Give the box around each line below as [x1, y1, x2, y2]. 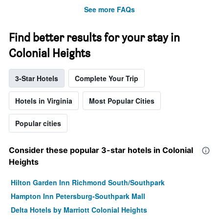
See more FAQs [84, 4, 135, 15]
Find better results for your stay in [9, 30, 180, 45]
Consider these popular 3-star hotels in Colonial [9, 145, 193, 155]
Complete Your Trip [75, 73, 138, 84]
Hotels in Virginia [15, 96, 72, 106]
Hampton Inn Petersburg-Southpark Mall [11, 191, 145, 201]
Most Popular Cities [89, 96, 154, 106]
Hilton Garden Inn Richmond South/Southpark [11, 177, 165, 188]
